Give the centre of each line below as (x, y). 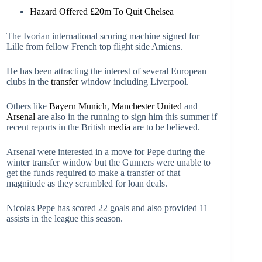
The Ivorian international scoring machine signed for (103, 36)
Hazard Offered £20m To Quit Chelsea (102, 11)
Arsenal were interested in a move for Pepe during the (106, 152)
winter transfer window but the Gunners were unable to (108, 162)
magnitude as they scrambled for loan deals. (87, 183)
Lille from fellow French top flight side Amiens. (94, 46)
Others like (28, 106)
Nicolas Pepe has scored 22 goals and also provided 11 (107, 208)
